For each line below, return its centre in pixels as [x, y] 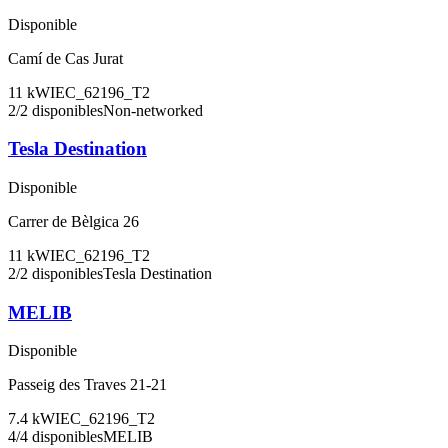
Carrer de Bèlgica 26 [73, 221]
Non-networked [153, 110]
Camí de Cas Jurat [65, 58]
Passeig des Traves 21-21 [87, 385]
